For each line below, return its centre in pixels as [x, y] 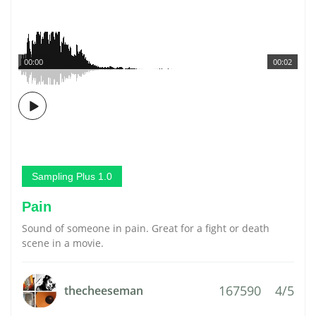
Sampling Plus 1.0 [72, 176]
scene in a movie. [63, 243]
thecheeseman [104, 291]
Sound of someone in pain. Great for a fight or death [146, 228]
